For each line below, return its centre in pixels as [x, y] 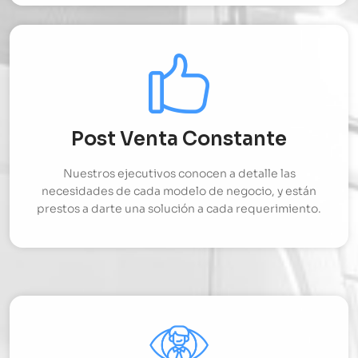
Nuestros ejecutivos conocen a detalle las [179, 173]
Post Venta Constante [179, 139]
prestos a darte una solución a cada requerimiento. [179, 208]
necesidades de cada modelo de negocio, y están [179, 191]
